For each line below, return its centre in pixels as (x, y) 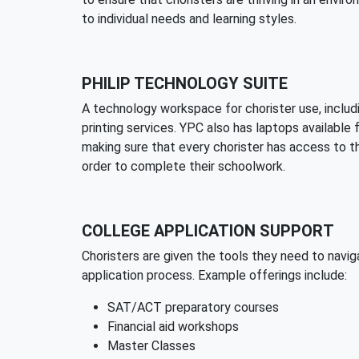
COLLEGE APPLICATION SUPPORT (208, 231)
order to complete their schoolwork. (184, 166)
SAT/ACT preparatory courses (193, 307)
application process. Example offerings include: (214, 275)
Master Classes (151, 346)
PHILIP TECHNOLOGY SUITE (185, 83)
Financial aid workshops (173, 327)
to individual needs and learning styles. (189, 19)
